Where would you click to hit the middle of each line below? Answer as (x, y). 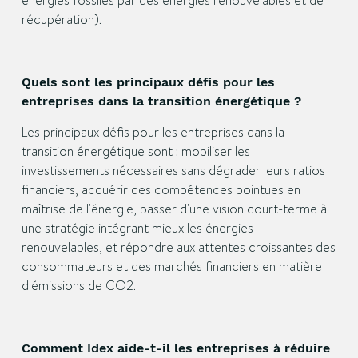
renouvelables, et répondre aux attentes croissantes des (178, 247)
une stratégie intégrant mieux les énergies (137, 228)
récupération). (61, 20)
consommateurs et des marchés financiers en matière (171, 267)
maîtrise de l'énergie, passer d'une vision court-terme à (174, 209)
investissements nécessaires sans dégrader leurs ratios (173, 171)
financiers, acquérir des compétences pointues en (161, 190)
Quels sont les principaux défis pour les (148, 82)
